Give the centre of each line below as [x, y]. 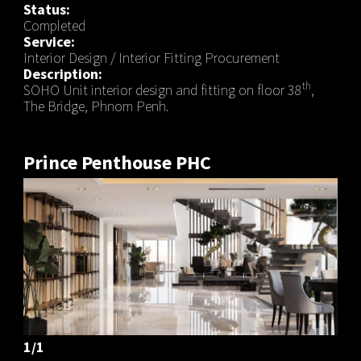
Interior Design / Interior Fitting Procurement [151, 57]
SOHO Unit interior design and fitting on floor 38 [162, 89]
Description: [62, 73]
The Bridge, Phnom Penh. [95, 106]
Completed [54, 25]
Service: [49, 41]
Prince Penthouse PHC [117, 162]
